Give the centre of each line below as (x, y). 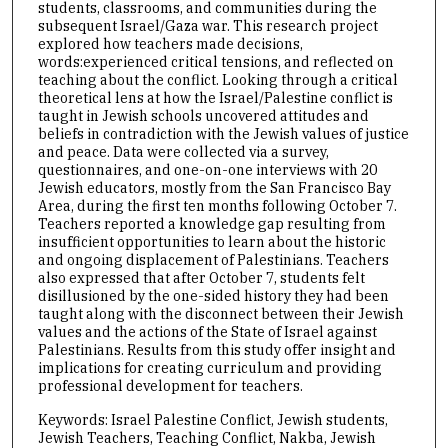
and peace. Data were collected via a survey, (183, 151)
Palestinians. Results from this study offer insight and (216, 349)
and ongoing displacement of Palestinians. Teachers (213, 259)
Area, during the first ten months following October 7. (217, 205)
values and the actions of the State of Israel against (207, 331)
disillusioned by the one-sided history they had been (213, 295)
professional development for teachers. (170, 385)
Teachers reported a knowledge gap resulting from (211, 223)
